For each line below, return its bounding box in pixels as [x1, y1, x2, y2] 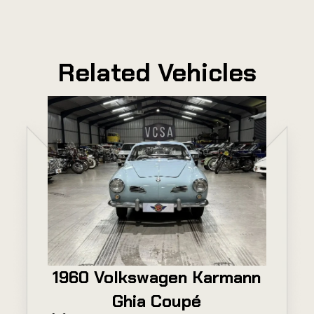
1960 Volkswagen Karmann [53, 266, 261, 288]
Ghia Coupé [112, 289, 202, 312]
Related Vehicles [57, 55, 257, 89]
